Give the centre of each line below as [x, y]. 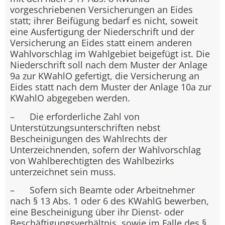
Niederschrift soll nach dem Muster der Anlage [109, 65]
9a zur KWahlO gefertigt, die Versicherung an [105, 76]
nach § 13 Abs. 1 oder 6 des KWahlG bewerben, [109, 201]
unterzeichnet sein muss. [63, 172]
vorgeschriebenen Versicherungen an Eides [101, 10]
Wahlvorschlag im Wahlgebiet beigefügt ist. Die [110, 54]
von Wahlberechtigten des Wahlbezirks [92, 160]
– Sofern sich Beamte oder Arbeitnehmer [102, 190]
